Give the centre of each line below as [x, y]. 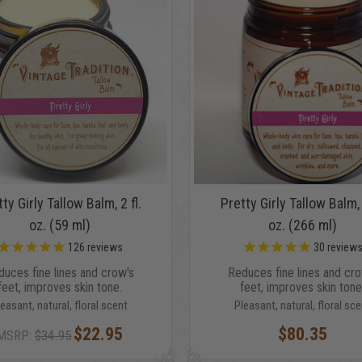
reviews [103, 248]
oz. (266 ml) [302, 225]
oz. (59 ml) [59, 225]
